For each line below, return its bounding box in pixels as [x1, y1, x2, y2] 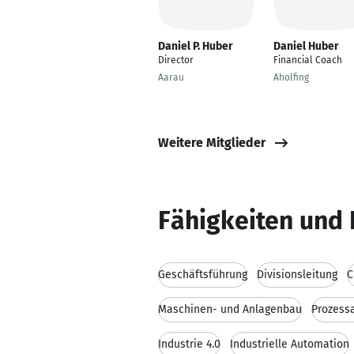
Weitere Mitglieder [158, 134, 265, 150]
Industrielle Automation [230, 337, 349, 351]
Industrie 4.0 [158, 337, 220, 351]
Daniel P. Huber [158, 40, 233, 53]
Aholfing [273, 72, 309, 83]
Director [158, 55, 194, 66]
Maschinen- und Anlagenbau [158, 303, 302, 316]
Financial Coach [273, 55, 342, 66]
